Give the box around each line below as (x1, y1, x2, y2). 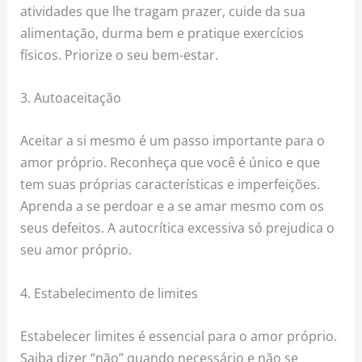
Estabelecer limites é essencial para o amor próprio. (20, 326, 338, 345)
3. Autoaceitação (20, 88, 122, 107)
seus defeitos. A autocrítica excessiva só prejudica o (20, 218, 335, 238)
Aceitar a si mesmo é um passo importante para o (20, 131, 326, 150)
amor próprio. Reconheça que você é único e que (20, 153, 321, 172)
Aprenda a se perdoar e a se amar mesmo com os (20, 196, 325, 216)
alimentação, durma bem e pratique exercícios (20, 23, 305, 42)
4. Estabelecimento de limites (20, 283, 199, 302)
